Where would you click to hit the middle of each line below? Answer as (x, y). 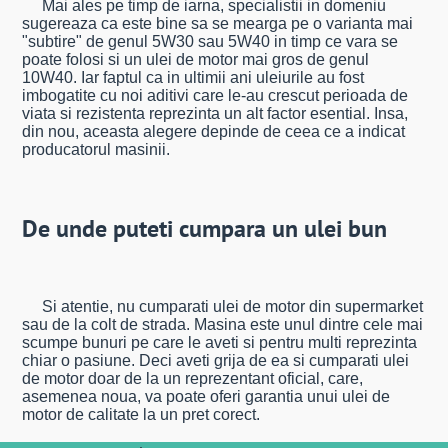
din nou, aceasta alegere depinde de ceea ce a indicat (214, 131)
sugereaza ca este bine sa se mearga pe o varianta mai (218, 23)
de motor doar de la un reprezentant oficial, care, (193, 378)
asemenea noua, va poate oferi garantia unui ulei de (206, 396)
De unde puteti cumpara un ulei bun (205, 228)
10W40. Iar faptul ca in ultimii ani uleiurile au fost (193, 77)
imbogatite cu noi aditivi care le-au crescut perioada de (215, 95)
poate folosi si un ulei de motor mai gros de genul (196, 59)
